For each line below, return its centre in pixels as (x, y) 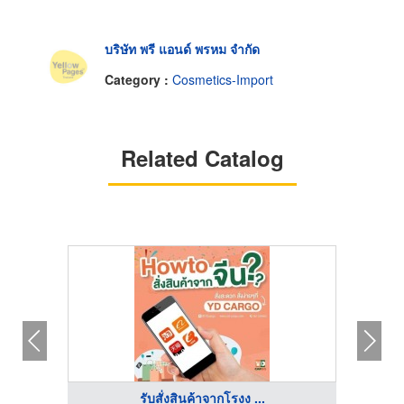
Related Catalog (202, 157)
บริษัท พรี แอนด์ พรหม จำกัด (182, 49)
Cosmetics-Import (223, 79)
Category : (138, 79)
